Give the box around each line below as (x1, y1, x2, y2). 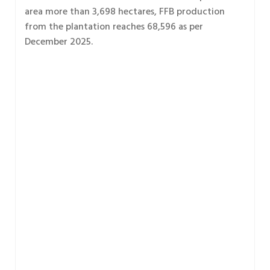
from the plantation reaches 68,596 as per (25, 19, 203, 36)
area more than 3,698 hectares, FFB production (25, 4, 225, 20)
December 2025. (25, 34, 93, 51)
